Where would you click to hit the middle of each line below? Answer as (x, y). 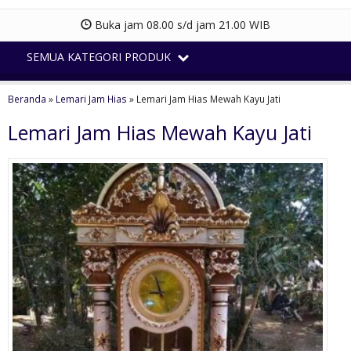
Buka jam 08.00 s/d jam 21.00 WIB (181, 24)
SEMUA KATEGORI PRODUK (100, 56)
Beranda (27, 98)
